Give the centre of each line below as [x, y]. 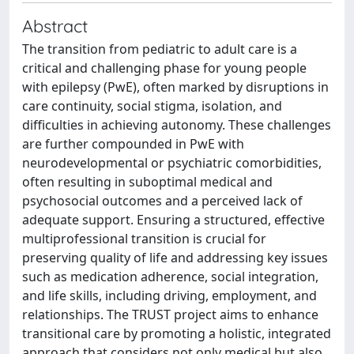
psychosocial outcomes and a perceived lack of [162, 201]
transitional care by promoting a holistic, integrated [177, 333]
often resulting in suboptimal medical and [147, 182]
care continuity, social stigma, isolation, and [152, 106]
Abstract [55, 26]
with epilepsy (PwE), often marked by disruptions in [175, 87]
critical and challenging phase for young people [164, 68]
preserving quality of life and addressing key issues [175, 258]
